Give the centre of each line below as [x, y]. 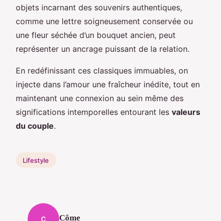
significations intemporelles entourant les [94, 112]
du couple [35, 126]
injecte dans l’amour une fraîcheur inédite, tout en [108, 84]
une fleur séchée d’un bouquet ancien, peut [96, 35]
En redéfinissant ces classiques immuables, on [102, 70]
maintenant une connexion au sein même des [100, 98]
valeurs [186, 112]
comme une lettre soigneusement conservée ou [104, 21]
